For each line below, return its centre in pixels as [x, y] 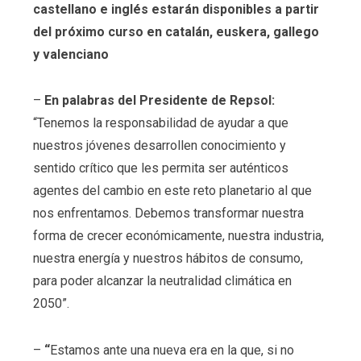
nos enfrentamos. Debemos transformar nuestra [168, 214]
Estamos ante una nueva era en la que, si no [172, 351]
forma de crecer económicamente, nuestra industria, [178, 236]
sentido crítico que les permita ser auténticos [160, 168]
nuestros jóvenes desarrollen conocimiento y [159, 146]
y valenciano [71, 54]
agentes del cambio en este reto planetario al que [172, 191]
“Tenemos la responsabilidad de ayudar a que [160, 123]
